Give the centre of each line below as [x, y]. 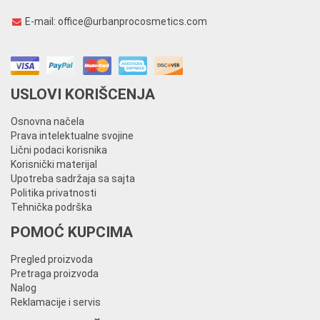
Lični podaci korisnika [59, 150]
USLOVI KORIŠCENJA [83, 94]
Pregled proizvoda [52, 259]
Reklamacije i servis [56, 302]
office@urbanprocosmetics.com [132, 21]
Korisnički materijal [54, 164]
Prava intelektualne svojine [72, 136]
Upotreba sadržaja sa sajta [73, 179]
